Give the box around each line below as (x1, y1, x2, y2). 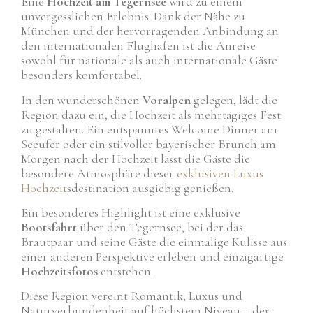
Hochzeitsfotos (21, 263, 98, 279)
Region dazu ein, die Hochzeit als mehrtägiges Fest (21, 106, 281, 122)
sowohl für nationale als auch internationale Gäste (21, 52, 277, 68)
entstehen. (98, 263, 153, 279)
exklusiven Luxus (177, 165, 263, 181)
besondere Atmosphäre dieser (21, 165, 177, 181)
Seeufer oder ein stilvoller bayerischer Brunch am (21, 136, 276, 152)
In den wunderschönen (21, 92, 143, 108)
